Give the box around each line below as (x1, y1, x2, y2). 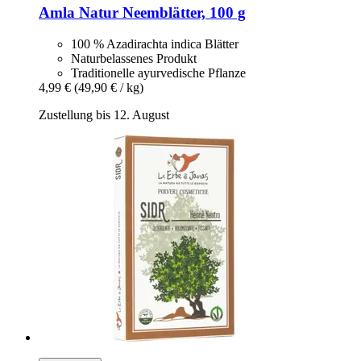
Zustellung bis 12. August (39, 108, 169, 122)
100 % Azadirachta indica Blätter (71, 37, 239, 52)
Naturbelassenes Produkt (71, 52, 197, 66)
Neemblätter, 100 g (118, 4, 246, 22)
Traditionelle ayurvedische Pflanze (71, 66, 246, 81)
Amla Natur (39, 4, 118, 22)
